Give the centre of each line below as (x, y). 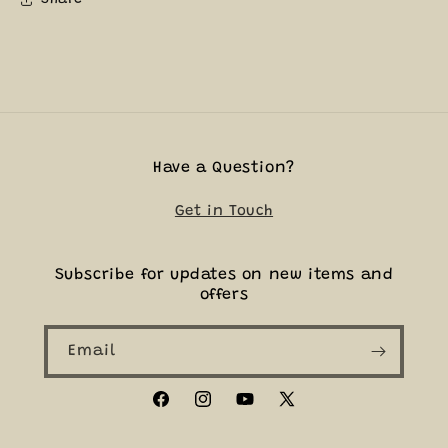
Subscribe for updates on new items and (224, 275)
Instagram (231, 409)
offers (224, 295)
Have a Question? (224, 168)
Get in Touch (224, 212)
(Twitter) (308, 434)
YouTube (263, 409)
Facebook (183, 409)
